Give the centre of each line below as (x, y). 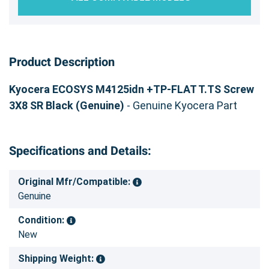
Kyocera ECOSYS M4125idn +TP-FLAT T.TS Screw (131, 89)
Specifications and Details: (80, 151)
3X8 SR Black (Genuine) (67, 105)
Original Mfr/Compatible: (75, 181)
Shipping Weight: (57, 258)
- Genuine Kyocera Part (181, 105)
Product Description (62, 62)
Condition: (42, 220)
